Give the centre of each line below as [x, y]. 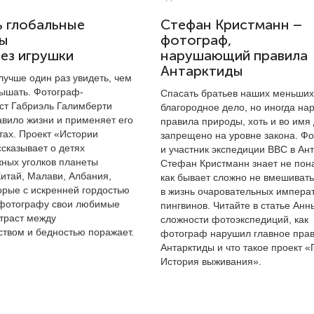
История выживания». [211, 261]
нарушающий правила [234, 56]
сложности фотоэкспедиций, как [234, 219]
